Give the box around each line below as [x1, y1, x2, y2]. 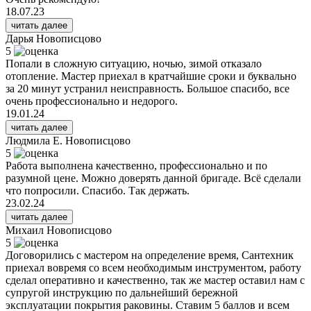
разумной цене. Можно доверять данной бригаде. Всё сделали [6, 171, 301, 184]
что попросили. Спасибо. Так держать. [6, 184, 190, 196]
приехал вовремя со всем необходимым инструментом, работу [6, 261, 301, 274]
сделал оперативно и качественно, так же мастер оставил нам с [6, 274, 305, 286]
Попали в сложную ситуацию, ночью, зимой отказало [6, 57, 262, 69]
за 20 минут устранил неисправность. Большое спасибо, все [6, 82, 289, 94]
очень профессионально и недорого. [6, 94, 178, 107]
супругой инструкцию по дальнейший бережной [6, 286, 238, 299]
